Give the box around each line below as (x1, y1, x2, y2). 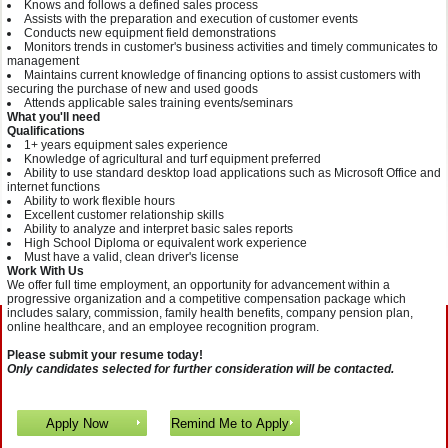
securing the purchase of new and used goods (7, 82, 258, 96)
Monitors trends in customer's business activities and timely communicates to (24, 40, 438, 54)
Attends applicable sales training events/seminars (24, 96, 293, 110)
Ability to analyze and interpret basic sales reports (24, 222, 293, 236)
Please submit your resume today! (7, 348, 203, 362)
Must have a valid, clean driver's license (24, 250, 239, 264)
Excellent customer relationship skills (24, 208, 224, 222)
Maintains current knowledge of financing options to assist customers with (24, 68, 421, 82)
